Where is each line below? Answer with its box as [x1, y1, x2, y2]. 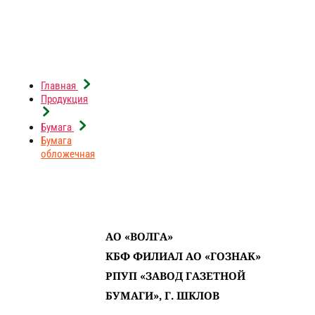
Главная [41, 79, 76, 93]
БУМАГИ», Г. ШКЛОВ [105, 288, 219, 303]
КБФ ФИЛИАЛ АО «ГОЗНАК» [105, 249, 261, 264]
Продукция [41, 93, 88, 106]
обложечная [41, 148, 95, 161]
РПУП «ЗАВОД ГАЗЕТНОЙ [105, 269, 245, 283]
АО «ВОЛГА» [105, 229, 173, 244]
